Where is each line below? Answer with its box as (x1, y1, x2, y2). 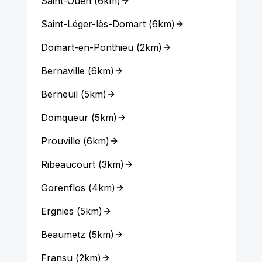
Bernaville (40, 65, 85, 77)
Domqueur (40, 112, 88, 123)
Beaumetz (40, 229, 85, 240)
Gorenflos (40, 182, 85, 194)
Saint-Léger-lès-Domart (40, 18, 146, 30)
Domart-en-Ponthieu (40, 42, 133, 53)
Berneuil (40, 88, 78, 100)
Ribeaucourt (40, 158, 95, 170)
